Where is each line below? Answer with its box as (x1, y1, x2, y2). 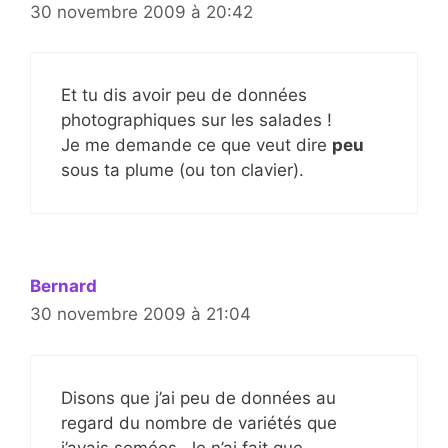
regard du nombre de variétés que (61, 412, 337, 433)
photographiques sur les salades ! (61, 110, 332, 131)
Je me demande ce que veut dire (61, 135, 332, 156)
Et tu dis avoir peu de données (61, 85, 307, 106)
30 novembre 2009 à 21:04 (30, 304, 251, 325)
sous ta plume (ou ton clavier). (61, 160, 304, 181)
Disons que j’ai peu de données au (61, 387, 336, 408)
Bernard (30, 276, 97, 297)
